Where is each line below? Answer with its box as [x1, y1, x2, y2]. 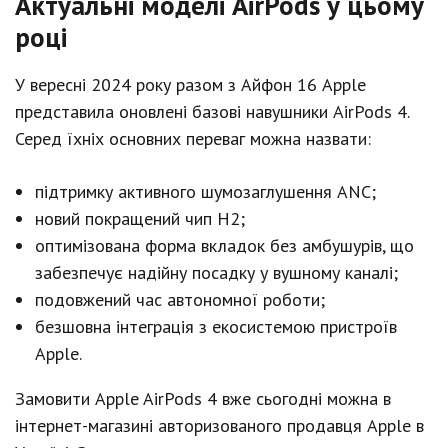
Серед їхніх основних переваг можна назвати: [15, 127, 371, 150]
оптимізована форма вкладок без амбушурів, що [35, 234, 414, 257]
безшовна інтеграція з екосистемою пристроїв [35, 315, 397, 338]
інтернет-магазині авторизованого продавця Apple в [15, 414, 424, 437]
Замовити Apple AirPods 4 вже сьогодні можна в [15, 387, 391, 410]
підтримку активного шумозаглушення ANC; [35, 180, 376, 203]
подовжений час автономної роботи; [35, 288, 325, 311]
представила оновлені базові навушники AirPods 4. [15, 100, 409, 123]
